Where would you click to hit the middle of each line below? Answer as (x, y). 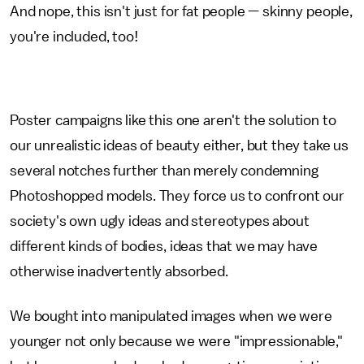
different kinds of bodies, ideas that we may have (164, 246)
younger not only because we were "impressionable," (176, 341)
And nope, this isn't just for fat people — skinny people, (181, 11)
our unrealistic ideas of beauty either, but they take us (180, 145)
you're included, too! (74, 37)
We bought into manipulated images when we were (171, 316)
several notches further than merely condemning (164, 171)
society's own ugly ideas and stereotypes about (160, 221)
